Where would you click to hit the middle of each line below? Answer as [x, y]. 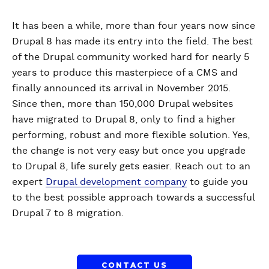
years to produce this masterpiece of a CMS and [125, 72]
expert [29, 182]
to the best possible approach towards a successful [133, 197]
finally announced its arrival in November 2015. [121, 88]
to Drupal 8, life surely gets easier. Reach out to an [131, 166]
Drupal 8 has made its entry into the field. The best [132, 41]
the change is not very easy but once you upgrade [129, 150]
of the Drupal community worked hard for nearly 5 [131, 57]
